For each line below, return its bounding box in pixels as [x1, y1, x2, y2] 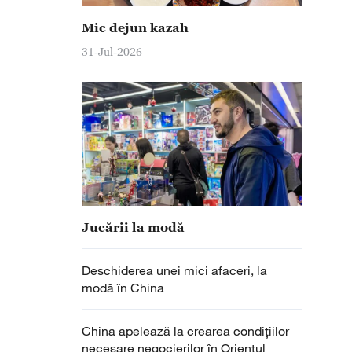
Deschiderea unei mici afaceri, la [82, 262, 267, 278]
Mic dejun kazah [82, 20, 189, 35]
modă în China [82, 280, 164, 295]
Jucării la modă [82, 220, 185, 234]
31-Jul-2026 [82, 45, 142, 58]
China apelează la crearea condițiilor [82, 323, 289, 339]
